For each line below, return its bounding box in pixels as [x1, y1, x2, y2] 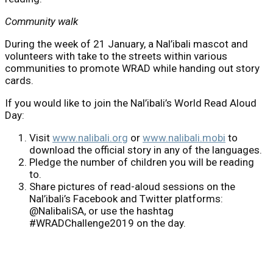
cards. [5, 74, 34, 87]
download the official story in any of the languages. [29, 143, 262, 156]
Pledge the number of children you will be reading [29, 155, 254, 168]
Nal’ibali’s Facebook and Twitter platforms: [29, 192, 223, 205]
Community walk [5, 15, 78, 27]
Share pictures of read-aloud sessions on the [29, 180, 235, 193]
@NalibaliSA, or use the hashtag [29, 204, 174, 217]
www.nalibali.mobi [143, 131, 225, 144]
